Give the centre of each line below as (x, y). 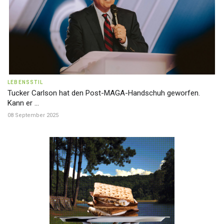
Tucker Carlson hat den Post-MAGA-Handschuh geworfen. (104, 93)
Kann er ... (23, 103)
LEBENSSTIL (25, 82)
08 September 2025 (33, 115)
